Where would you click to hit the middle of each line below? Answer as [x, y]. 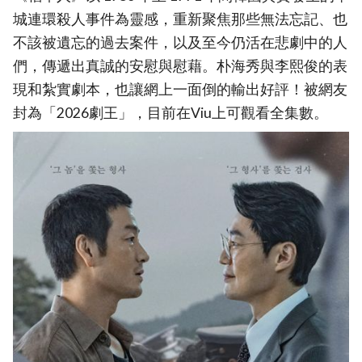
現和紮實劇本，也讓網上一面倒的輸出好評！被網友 [180, 90]
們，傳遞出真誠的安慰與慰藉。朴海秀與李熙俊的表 [180, 66]
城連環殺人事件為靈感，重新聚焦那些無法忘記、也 [180, 19]
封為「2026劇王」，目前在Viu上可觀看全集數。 [170, 113]
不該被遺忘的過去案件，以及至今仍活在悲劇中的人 [180, 43]
